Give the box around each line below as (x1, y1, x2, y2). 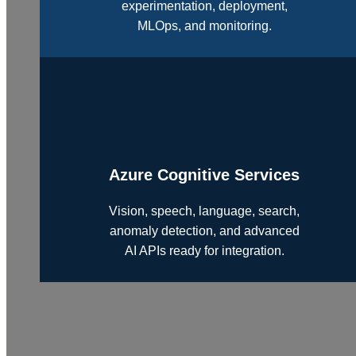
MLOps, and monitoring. (137, 18, 272, 33)
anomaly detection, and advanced (109, 223, 300, 238)
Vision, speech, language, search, (109, 203, 300, 218)
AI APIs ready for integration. (124, 243, 284, 257)
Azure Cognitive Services (109, 165, 300, 184)
